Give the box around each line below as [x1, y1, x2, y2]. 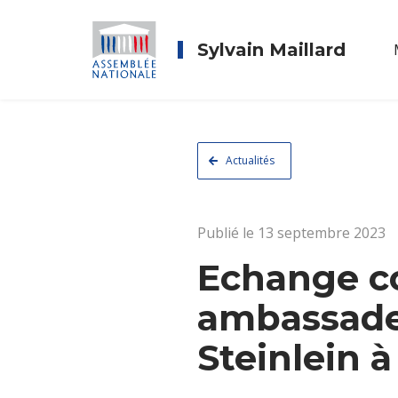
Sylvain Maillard [197, 39, 346, 60]
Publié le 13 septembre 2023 [197, 223, 386, 243]
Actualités [225, 153, 275, 168]
